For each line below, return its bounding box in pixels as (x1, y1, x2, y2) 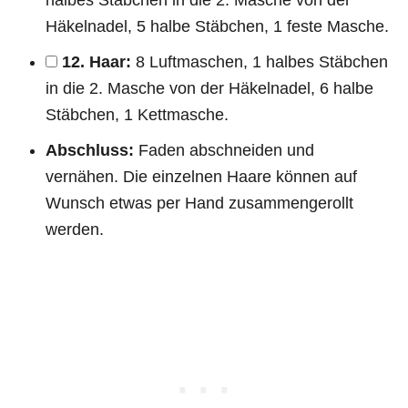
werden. (46, 219, 104, 239)
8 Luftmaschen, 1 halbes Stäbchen (131, 52, 388, 71)
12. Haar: (62, 52, 131, 71)
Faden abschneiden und (134, 140, 314, 159)
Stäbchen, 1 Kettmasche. (46, 105, 229, 124)
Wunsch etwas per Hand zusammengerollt (46, 193, 353, 212)
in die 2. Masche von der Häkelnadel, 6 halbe (46, 78, 373, 97)
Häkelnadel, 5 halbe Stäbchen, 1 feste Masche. (46, 16, 389, 36)
